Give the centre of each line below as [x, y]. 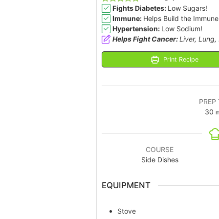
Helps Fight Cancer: [146, 39]
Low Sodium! [182, 29]
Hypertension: [137, 29]
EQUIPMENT [126, 186]
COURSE [160, 150]
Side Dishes [160, 160]
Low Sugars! [188, 8]
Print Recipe [180, 60]
